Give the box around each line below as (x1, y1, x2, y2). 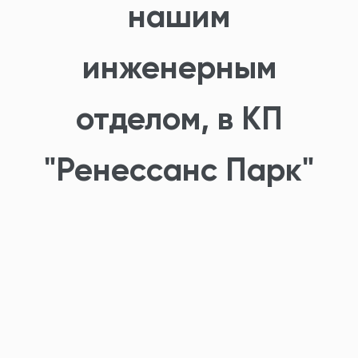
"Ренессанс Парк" (44, 150, 314, 189)
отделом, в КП (75, 99, 283, 138)
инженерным (82, 48, 276, 87)
